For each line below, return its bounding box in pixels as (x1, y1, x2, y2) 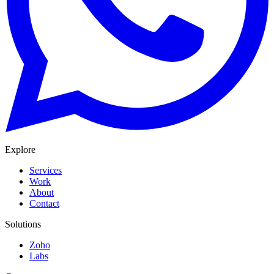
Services (29, 165, 62, 176)
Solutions (5, 219, 41, 230)
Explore (5, 144, 35, 155)
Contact (29, 198, 59, 209)
